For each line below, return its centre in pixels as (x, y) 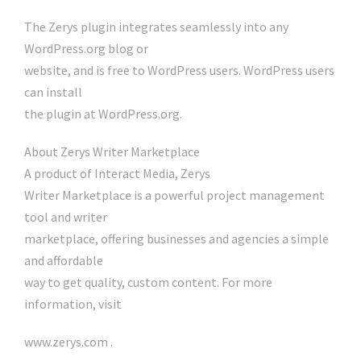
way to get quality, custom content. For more (148, 282)
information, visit (73, 304)
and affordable (64, 261)
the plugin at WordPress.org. (103, 114)
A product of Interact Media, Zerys (117, 174)
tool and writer (66, 217)
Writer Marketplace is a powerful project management (174, 195)
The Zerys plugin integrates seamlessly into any (156, 27)
